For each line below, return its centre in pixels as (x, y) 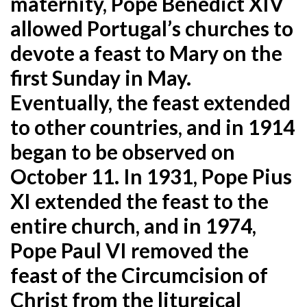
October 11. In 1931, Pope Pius (151, 176)
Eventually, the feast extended (150, 102)
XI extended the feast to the (139, 200)
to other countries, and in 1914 (152, 126)
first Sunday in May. (101, 77)
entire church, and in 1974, (133, 225)
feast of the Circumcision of (139, 274)
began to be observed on (123, 151)
